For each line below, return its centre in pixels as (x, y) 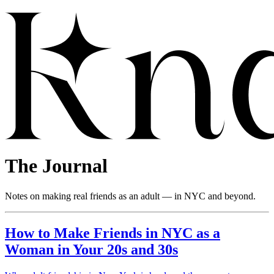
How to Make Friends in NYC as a (113, 233)
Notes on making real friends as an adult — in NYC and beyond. (130, 196)
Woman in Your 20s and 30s (91, 249)
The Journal (56, 166)
